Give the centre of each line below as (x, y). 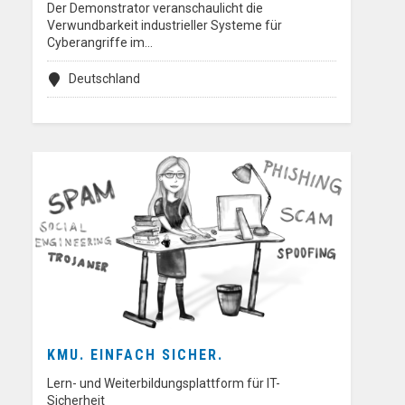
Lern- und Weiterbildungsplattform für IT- (164, 384)
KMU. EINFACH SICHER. (135, 355)
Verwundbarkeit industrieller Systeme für (165, 26)
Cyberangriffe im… (100, 43)
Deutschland (104, 79)
